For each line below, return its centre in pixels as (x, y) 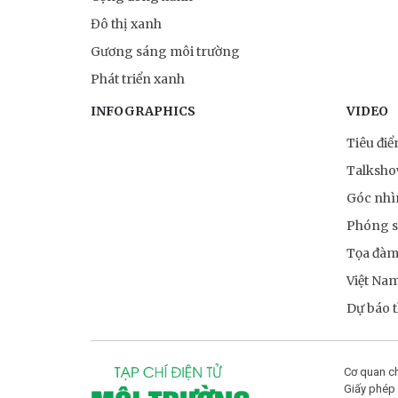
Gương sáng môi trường (165, 51)
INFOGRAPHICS (143, 111)
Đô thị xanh (126, 24)
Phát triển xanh (138, 79)
